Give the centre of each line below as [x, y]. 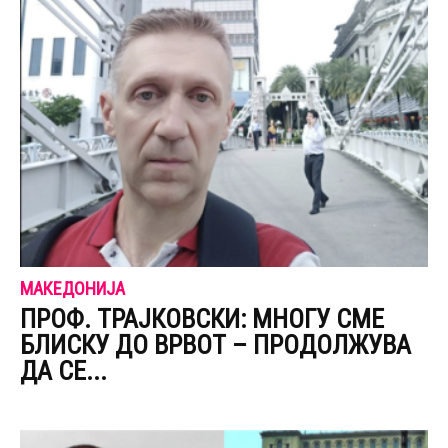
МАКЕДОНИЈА [72, 289]
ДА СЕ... [63, 371]
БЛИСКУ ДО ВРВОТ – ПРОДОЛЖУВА [215, 345]
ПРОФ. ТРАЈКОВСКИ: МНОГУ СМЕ [202, 319]
